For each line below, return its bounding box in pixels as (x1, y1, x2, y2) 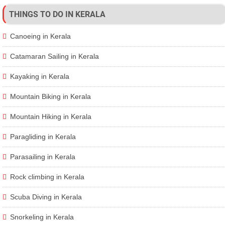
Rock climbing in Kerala (10, 173, 84, 181)
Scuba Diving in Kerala (10, 193, 82, 201)
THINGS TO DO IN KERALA (9, 10, 105, 20)
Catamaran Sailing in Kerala (10, 52, 99, 61)
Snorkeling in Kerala (10, 213, 74, 221)
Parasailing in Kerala (10, 153, 75, 161)
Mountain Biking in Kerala (10, 92, 91, 101)
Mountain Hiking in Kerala (10, 113, 91, 121)
